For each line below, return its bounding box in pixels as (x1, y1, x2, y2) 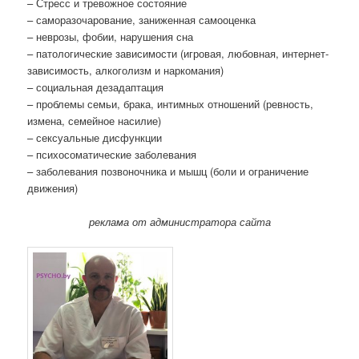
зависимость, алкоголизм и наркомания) (27, 62, 224, 78)
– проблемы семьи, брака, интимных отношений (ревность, (27, 95, 314, 111)
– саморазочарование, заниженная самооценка (27, 11, 256, 27)
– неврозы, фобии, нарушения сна (27, 28, 194, 44)
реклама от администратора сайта (88, 213, 271, 229)
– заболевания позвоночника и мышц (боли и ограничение (27, 163, 309, 179)
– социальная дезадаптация (27, 79, 164, 95)
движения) (27, 179, 79, 196)
